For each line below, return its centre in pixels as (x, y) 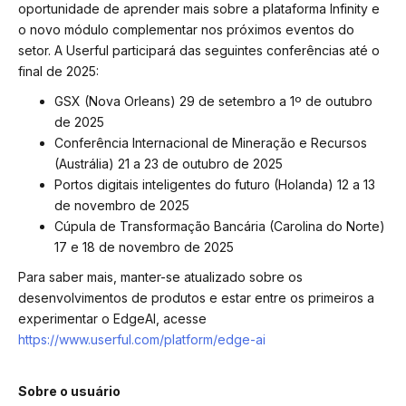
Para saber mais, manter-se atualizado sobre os (160, 277)
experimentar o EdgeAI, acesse (112, 319)
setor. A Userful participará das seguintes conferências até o (199, 50)
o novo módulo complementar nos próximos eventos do (186, 29)
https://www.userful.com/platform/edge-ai (142, 340)
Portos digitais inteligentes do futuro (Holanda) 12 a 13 (215, 185)
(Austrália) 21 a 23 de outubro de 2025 (170, 164)
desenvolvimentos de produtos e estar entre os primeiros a (196, 298)
